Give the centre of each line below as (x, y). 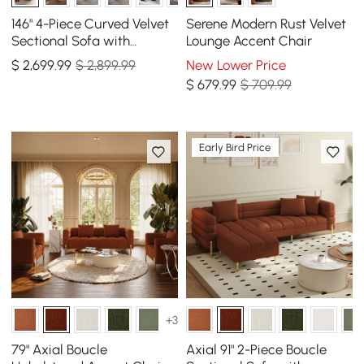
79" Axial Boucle (60, 349)
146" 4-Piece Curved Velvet (91, 23)
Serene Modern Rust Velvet (266, 23)
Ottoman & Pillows (68, 57)
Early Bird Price (235, 147)
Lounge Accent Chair (249, 40)
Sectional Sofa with (71, 40)
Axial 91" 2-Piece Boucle (256, 349)
